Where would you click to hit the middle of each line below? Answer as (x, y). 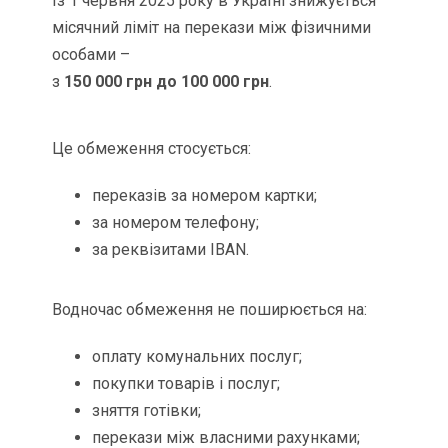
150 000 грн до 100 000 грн (167, 82)
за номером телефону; (176, 223)
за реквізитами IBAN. (171, 250)
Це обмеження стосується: (152, 149)
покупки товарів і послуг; (186, 384)
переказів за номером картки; (205, 196)
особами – (91, 55)
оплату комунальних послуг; (197, 357)
